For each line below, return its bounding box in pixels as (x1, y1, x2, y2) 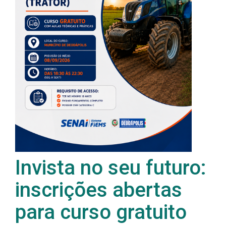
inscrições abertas (15, 178, 182, 202)
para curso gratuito (15, 200, 187, 224)
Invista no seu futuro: (15, 156, 206, 180)
